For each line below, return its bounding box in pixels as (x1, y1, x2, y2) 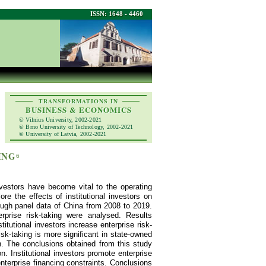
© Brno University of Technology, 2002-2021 (19, 123, 134, 130)
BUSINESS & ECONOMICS (25, 104, 132, 115)
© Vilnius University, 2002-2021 (19, 116, 102, 123)
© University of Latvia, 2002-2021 (19, 131, 107, 137)
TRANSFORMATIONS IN (39, 97, 118, 105)
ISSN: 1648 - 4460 (90, 10, 143, 17)
